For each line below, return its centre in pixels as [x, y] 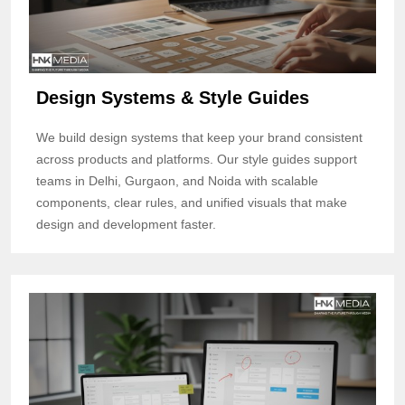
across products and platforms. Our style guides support [197, 159]
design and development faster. [126, 224]
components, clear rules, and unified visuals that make [192, 202]
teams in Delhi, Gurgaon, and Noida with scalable [177, 180]
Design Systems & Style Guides [173, 97]
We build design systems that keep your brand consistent [199, 137]
